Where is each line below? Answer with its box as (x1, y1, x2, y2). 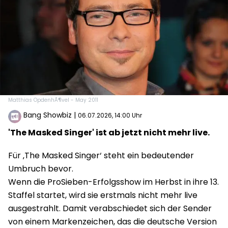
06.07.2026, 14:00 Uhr (78, 110, 142, 120)
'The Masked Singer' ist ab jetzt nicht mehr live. (8, 126, 210, 138)
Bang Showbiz (23, 109, 72, 120)
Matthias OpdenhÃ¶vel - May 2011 (8, 96, 98, 104)
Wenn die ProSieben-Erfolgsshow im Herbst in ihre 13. (8, 176, 219, 188)
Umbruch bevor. (8, 162, 73, 175)
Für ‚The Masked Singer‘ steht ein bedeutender (8, 149, 194, 161)
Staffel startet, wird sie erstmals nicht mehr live (8, 189, 197, 201)
